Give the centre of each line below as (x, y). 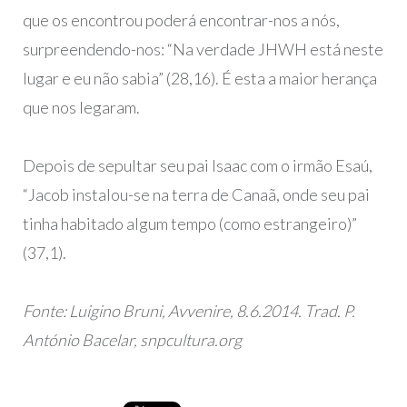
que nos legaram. (81, 108)
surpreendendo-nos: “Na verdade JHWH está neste (203, 50)
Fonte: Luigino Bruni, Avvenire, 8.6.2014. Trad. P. (189, 311)
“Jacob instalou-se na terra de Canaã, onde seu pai (196, 195)
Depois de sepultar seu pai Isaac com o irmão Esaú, (197, 166)
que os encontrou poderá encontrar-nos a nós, (181, 20)
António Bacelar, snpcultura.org (132, 340)
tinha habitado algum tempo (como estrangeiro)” (189, 224)
